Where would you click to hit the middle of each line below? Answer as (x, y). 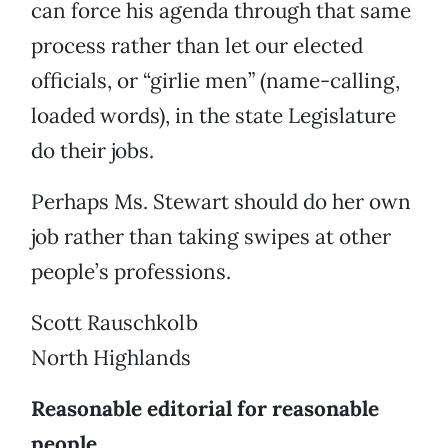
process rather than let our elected (197, 46)
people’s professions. (131, 272)
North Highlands (111, 358)
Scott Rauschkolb (114, 323)
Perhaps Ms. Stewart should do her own (221, 202)
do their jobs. (92, 151)
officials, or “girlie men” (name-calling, (215, 81)
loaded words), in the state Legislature (213, 116)
